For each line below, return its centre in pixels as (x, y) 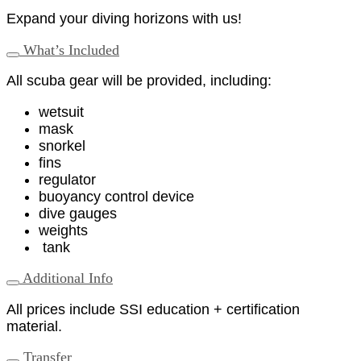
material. (34, 326)
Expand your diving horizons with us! (124, 18)
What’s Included (69, 50)
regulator (67, 179)
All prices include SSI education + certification (153, 309)
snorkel (62, 145)
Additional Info (66, 278)
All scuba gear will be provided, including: (139, 81)
